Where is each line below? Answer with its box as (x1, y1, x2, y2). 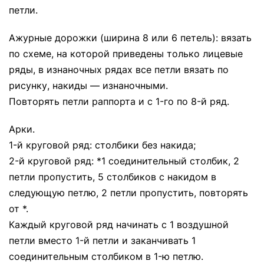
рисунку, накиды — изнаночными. (9, 80, 168, 91)
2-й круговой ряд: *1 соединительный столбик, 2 (9, 155, 239, 167)
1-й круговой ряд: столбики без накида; (9, 139, 196, 151)
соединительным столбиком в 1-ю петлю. (9, 250, 203, 262)
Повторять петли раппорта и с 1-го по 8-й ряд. (9, 95, 229, 107)
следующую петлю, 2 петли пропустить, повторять (9, 187, 248, 199)
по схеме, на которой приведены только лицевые (9, 48, 243, 60)
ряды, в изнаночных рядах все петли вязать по (9, 64, 229, 75)
